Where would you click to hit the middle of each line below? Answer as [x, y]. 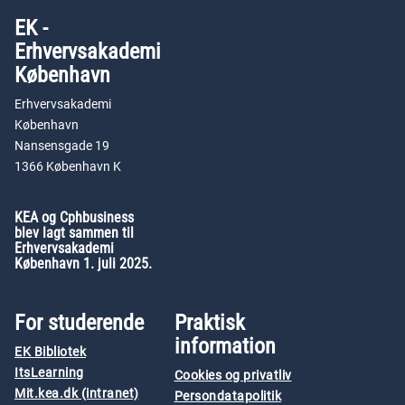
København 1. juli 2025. [83, 264]
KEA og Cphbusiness [74, 217]
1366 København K [68, 167]
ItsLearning [49, 373]
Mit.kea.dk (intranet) [77, 394]
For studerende [79, 323]
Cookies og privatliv [233, 376]
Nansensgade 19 [62, 146]
